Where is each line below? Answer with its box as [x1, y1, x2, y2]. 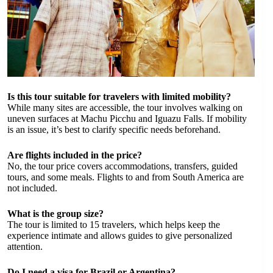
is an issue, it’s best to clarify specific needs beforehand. [7, 124, 221, 135]
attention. [7, 241, 43, 252]
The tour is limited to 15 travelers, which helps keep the [7, 219, 220, 230]
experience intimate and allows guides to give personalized [7, 230, 232, 241]
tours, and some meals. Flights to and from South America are [7, 171, 244, 182]
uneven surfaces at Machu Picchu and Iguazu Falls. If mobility [7, 113, 247, 124]
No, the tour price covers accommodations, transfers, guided [7, 160, 238, 171]
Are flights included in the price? [7, 149, 142, 160]
